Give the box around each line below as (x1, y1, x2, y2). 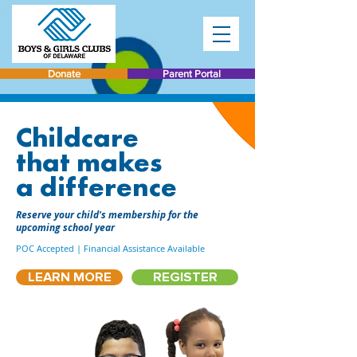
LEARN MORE (27, 269, 112, 285)
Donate (47, 68, 80, 80)
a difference (16, 175, 177, 202)
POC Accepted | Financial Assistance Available (16, 242, 205, 254)
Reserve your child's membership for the (16, 208, 198, 222)
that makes (16, 150, 162, 178)
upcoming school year (16, 221, 115, 234)
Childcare (16, 125, 139, 153)
